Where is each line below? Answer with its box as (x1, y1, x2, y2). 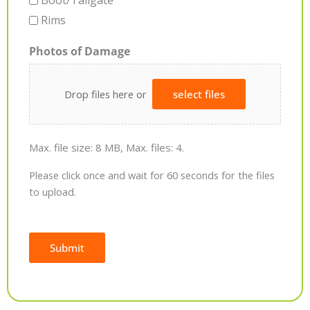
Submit (50, 241, 84, 255)
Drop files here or (64, 87, 152, 102)
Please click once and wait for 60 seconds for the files (29, 167, 275, 182)
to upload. (29, 184, 76, 199)
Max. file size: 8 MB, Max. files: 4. (29, 140, 184, 154)
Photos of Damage (29, 44, 130, 60)
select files (172, 87, 225, 102)
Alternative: (29, 281, 81, 295)
